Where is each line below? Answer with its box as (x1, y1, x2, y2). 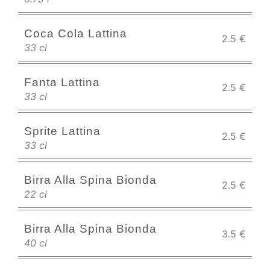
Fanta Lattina (24, 76, 100, 89)
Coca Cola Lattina (24, 27, 127, 40)
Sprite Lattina (24, 125, 101, 137)
